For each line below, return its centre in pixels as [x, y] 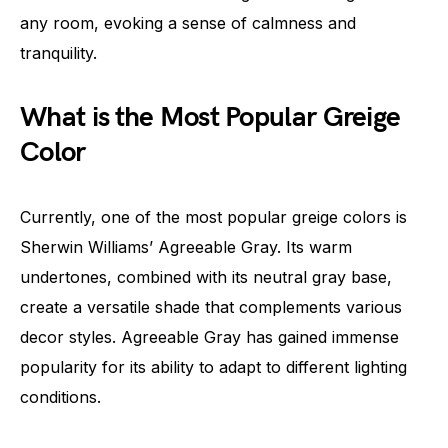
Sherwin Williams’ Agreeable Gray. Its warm [186, 246]
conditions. [60, 396]
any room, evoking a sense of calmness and [188, 22]
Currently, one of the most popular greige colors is [213, 216]
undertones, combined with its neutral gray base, [206, 276]
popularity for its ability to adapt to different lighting [213, 366]
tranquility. [58, 52]
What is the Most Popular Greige [210, 117]
